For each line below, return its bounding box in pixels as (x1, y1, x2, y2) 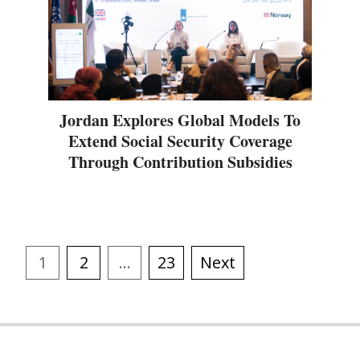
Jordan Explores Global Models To (59, 108, 301, 132)
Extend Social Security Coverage (67, 129, 292, 153)
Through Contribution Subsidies (67, 149, 292, 174)
